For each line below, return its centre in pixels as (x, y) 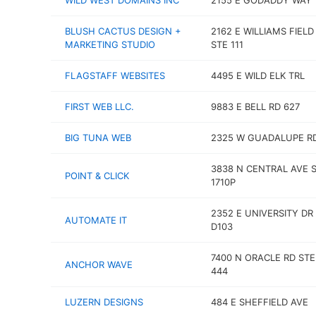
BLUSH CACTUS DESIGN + (123, 31)
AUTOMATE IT (96, 220)
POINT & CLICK (97, 175)
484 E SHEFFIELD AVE (259, 302)
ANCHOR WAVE (99, 264)
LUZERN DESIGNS (104, 302)
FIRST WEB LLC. (99, 107)
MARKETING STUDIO (110, 44)
